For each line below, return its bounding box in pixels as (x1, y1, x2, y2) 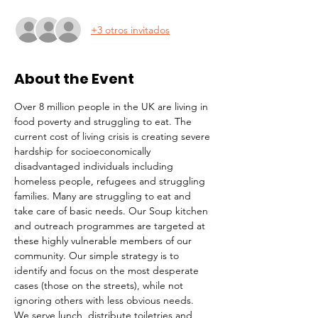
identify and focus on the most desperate (14, 264, 202, 277)
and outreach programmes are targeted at (14, 219, 208, 232)
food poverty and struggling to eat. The (14, 115, 194, 128)
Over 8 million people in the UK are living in (14, 100, 211, 113)
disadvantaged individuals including (14, 160, 176, 172)
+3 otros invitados (91, 23, 170, 36)
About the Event (14, 69, 134, 89)
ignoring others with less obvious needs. (14, 294, 197, 307)
